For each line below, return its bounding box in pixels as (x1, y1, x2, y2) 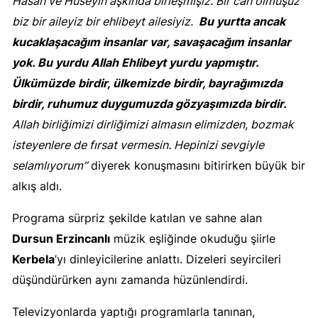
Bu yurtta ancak (199, 14, 285, 29)
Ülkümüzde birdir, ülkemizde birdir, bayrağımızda (12, 76, 283, 91)
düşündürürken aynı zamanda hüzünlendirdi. (12, 273, 255, 287)
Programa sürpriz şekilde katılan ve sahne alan (12, 211, 262, 226)
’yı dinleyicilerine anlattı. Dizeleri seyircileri (55, 252, 281, 267)
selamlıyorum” (12, 158, 87, 173)
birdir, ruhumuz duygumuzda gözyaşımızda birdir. (12, 97, 287, 111)
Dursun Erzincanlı (12, 231, 110, 246)
